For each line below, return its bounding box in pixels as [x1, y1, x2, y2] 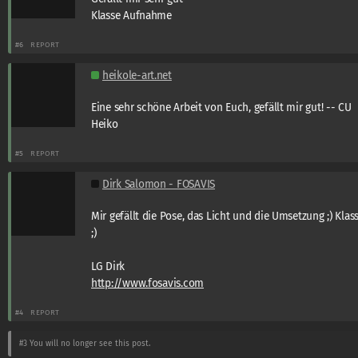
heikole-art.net [102, 68, 172, 82]
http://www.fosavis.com [91, 276, 204, 290]
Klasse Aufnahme [91, 8, 172, 22]
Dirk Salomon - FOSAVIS [102, 177, 215, 191]
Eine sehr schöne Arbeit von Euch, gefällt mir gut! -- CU [91, 100, 352, 114]
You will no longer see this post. [27, 338, 150, 348]
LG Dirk [91, 259, 125, 273]
